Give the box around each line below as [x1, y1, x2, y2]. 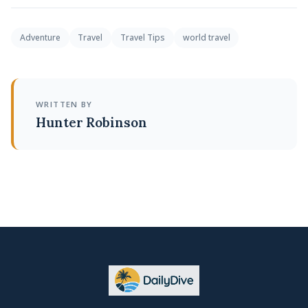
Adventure [19, 31, 60, 43]
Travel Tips [120, 31, 165, 43]
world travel [182, 31, 230, 43]
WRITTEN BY [36, 98, 93, 109]
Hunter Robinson [36, 113, 147, 131]
